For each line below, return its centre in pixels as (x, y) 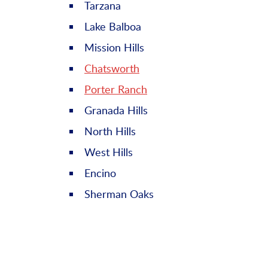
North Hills (110, 131)
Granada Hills (116, 110)
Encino (100, 173)
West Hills (109, 152)
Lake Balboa (113, 27)
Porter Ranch (116, 89)
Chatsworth (112, 68)
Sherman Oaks (119, 194)
